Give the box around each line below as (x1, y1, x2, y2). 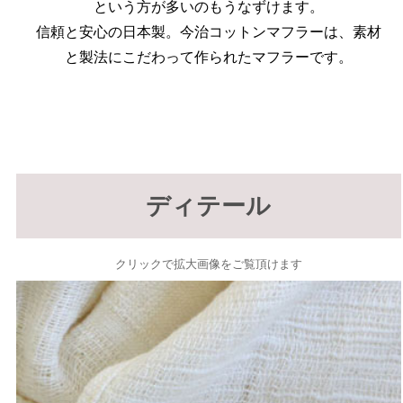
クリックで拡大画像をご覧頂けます (115, 257, 302, 272)
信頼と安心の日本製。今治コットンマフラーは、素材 (36, 24, 381, 40)
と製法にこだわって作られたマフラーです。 (65, 49, 353, 66)
